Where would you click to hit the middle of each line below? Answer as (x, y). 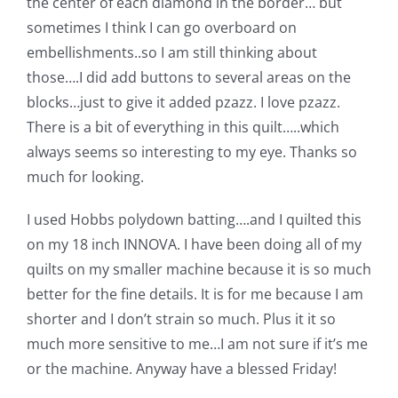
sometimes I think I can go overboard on (161, 27)
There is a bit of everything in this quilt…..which (183, 127)
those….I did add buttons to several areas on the (188, 77)
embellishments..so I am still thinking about (171, 52)
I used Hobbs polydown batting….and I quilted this (194, 219)
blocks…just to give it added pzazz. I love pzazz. (183, 102)
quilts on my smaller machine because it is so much (199, 269)
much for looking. (85, 176)
